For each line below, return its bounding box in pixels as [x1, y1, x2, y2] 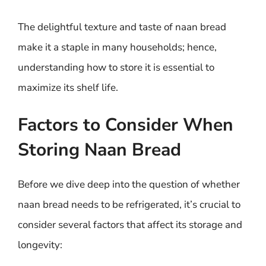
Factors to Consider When [18, 113, 233, 137]
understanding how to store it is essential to [18, 60, 214, 74]
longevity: [18, 238, 62, 252]
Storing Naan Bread [18, 138, 181, 162]
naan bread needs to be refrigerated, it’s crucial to [18, 198, 240, 211]
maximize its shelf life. [18, 80, 118, 94]
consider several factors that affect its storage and [18, 218, 242, 232]
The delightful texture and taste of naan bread [18, 20, 226, 34]
